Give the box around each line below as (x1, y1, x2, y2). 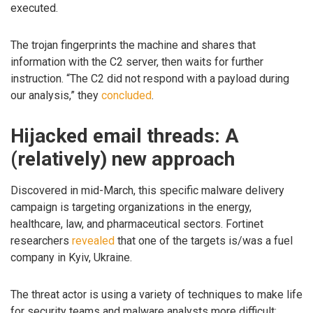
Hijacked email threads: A (10, 124, 239, 147)
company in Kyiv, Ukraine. (10, 251, 132, 265)
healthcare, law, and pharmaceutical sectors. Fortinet (10, 217, 263, 231)
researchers (10, 234, 72, 248)
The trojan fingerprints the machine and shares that (10, 38, 256, 52)
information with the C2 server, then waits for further (10, 55, 263, 69)
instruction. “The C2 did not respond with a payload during (10, 72, 289, 86)
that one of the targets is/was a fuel (115, 234, 293, 248)
